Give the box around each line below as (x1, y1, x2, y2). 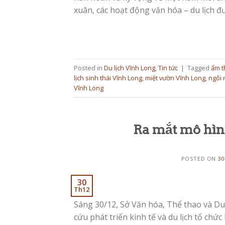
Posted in (74, 63, 104, 72)
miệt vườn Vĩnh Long (145, 73, 205, 82)
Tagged (187, 63, 211, 72)
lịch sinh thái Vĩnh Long (74, 73, 142, 82)
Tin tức (158, 63, 178, 72)
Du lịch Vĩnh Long (104, 63, 155, 72)
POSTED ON (181, 155, 218, 163)
